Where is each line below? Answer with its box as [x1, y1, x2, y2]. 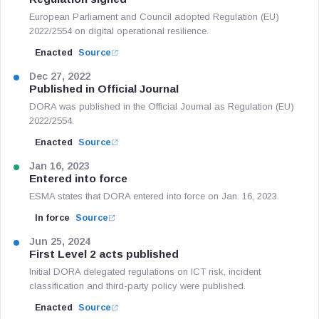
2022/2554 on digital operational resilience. [29, 26, 209, 36]
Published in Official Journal [29, 83, 179, 95]
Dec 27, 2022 [29, 71, 90, 82]
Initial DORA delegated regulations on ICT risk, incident [29, 266, 261, 277]
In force [35, 213, 70, 223]
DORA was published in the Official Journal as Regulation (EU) [29, 101, 294, 112]
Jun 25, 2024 [29, 236, 90, 247]
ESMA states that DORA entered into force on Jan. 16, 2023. [29, 191, 279, 202]
